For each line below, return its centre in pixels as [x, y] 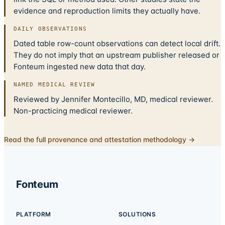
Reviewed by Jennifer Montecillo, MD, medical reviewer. [113, 99]
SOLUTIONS [137, 214]
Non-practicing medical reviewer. [73, 111]
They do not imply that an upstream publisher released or [117, 55]
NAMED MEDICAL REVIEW [54, 85]
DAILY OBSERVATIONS [50, 29]
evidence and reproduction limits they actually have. [107, 11]
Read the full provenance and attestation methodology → [99, 140]
